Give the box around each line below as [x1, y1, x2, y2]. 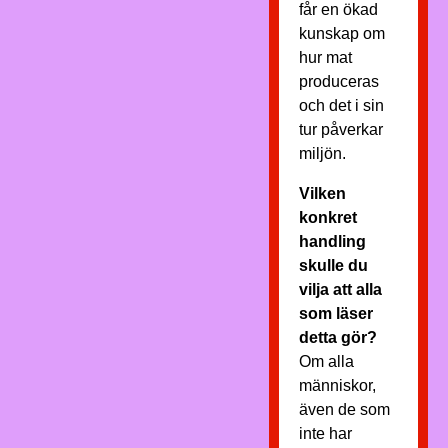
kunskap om [298, 25, 385, 42]
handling [298, 233, 366, 250]
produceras [298, 73, 379, 90]
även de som [298, 401, 390, 418]
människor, [298, 377, 376, 394]
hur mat [298, 49, 352, 66]
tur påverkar [298, 121, 383, 138]
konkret [298, 209, 357, 226]
